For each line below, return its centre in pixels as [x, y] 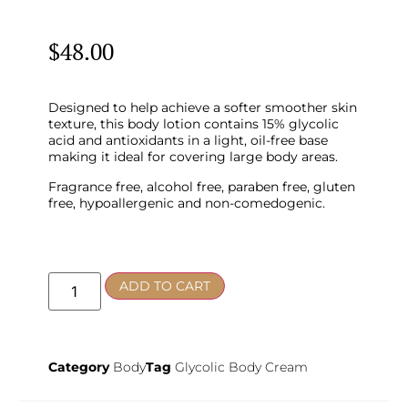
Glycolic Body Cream [241, 367]
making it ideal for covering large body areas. [193, 157]
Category [78, 367]
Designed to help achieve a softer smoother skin [202, 108]
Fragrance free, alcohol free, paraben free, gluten [201, 186]
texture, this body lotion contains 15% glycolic [193, 124]
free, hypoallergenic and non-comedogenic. [186, 203]
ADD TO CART [164, 286]
